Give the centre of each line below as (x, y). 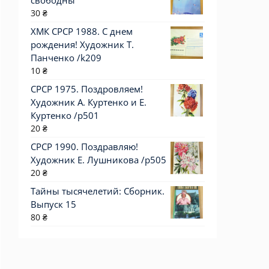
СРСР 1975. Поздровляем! (87, 89)
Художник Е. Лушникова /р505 (98, 160)
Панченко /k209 (66, 58)
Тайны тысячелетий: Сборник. (98, 191)
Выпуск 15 (53, 204)
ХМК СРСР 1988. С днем (82, 31)
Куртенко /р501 (65, 115)
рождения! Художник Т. (82, 44)
